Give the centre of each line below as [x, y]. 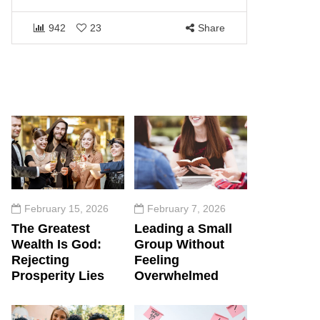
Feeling [157, 260]
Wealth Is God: [56, 244]
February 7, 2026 [186, 208]
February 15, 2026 [66, 208]
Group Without [179, 244]
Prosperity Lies [58, 275]
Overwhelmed [176, 275]
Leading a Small [183, 228]
